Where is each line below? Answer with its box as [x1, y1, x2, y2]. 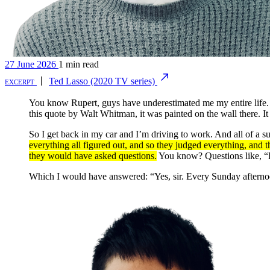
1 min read [58, 59, 99, 69]
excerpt [5, 76, 37, 86]
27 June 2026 [5, 59, 56, 69]
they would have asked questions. [29, 151, 157, 161]
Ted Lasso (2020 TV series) [49, 76, 157, 86]
